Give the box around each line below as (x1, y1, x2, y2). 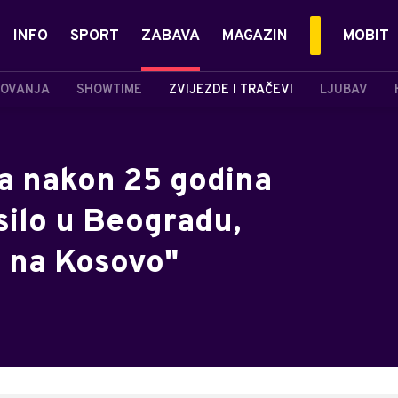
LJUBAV (320, 82, 368, 98)
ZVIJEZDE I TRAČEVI (169, 82, 293, 98)
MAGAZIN (222, 27, 288, 46)
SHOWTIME (76, 82, 142, 98)
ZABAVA (141, 27, 200, 46)
